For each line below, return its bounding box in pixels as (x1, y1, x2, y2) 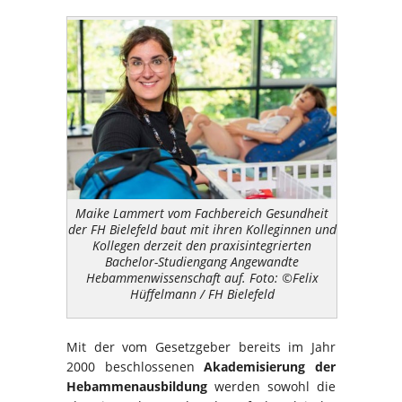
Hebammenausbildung (66, 378, 207, 396)
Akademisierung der (204, 358, 336, 376)
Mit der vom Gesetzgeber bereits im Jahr (66, 338, 336, 356)
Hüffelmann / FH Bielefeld (129, 284, 275, 302)
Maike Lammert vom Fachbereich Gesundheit (75, 204, 328, 222)
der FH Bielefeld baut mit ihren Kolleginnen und (67, 220, 336, 238)
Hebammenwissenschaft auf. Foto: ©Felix (85, 268, 319, 286)
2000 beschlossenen (66, 358, 205, 376)
